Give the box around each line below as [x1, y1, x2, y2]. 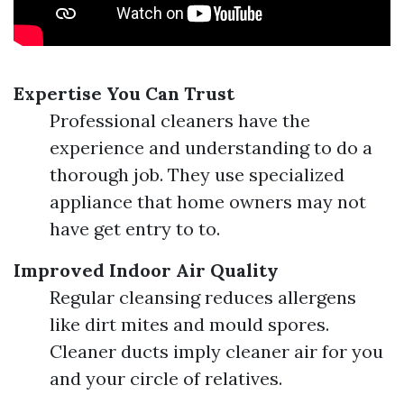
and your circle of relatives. [50, 367, 282, 390]
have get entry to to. [50, 217, 220, 240]
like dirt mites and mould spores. [50, 313, 329, 335]
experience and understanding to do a [50, 136, 372, 159]
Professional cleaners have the [50, 109, 310, 132]
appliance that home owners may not [50, 190, 366, 213]
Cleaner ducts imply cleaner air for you [50, 340, 383, 363]
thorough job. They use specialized [50, 163, 344, 186]
